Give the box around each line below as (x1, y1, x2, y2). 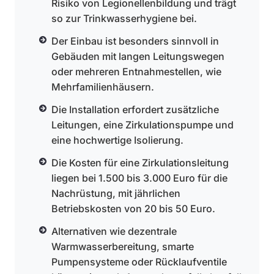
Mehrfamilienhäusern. (51, 81, 154, 93)
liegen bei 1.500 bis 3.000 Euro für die (51, 172, 228, 184)
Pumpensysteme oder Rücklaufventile (51, 256, 227, 268)
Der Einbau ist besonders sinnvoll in (51, 35, 219, 47)
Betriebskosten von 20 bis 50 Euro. (51, 202, 215, 215)
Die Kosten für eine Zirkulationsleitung (51, 157, 229, 169)
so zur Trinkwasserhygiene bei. (51, 12, 197, 24)
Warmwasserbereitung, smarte (51, 240, 194, 253)
